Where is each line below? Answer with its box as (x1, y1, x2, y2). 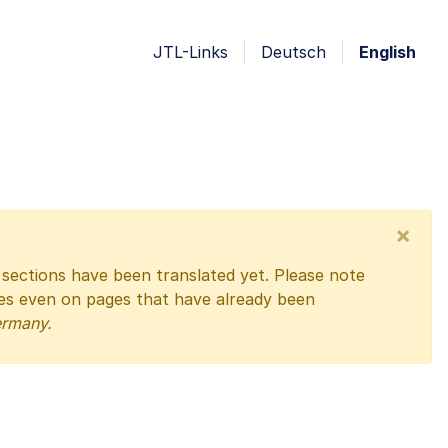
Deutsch (261, 42, 326, 62)
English (359, 42, 416, 62)
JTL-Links (153, 42, 228, 62)
